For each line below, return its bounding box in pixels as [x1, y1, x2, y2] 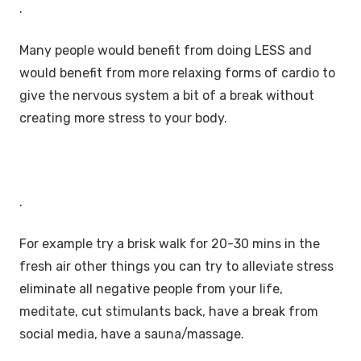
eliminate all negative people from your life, [19, 280, 283, 297]
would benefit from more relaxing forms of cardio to [19, 64, 335, 81]
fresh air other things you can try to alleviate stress [19, 258, 334, 274]
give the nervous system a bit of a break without [19, 87, 314, 103]
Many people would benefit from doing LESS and [19, 42, 312, 58]
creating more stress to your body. [19, 110, 227, 126]
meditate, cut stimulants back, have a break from [19, 303, 318, 319]
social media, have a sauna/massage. [19, 326, 247, 342]
